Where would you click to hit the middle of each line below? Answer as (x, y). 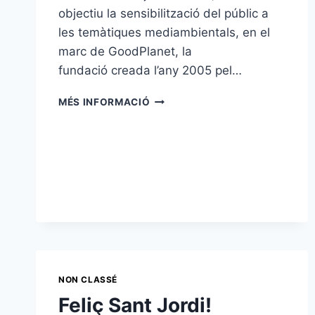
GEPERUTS (176, 217)
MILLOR (169, 143)
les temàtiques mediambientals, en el (164, 33)
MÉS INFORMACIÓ (104, 102)
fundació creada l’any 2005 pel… (150, 71)
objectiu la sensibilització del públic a (163, 14)
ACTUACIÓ (177, 158)
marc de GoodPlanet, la (125, 52)
